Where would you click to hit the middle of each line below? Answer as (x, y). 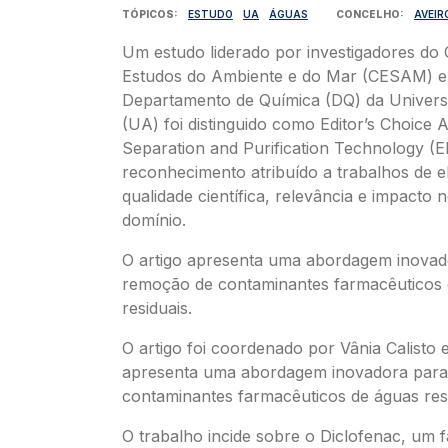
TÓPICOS (148, 14)
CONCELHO (368, 14)
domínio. (156, 220)
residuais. (157, 308)
